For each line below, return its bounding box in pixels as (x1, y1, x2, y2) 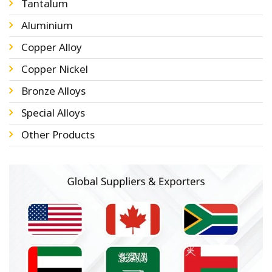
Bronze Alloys (21, 80, 86, 101)
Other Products (21, 123, 95, 145)
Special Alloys (21, 101, 85, 123)
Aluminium (21, 14, 73, 36)
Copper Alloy (21, 36, 82, 58)
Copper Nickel (21, 58, 88, 80)
